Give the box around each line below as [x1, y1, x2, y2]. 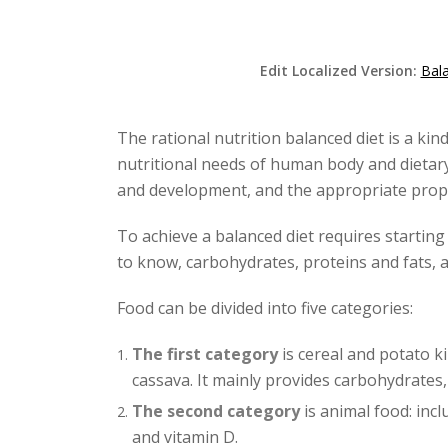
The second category [132, 399, 300, 422]
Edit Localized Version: [259, 60, 421, 80]
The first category [132, 342, 278, 365]
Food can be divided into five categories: [117, 296, 413, 319]
